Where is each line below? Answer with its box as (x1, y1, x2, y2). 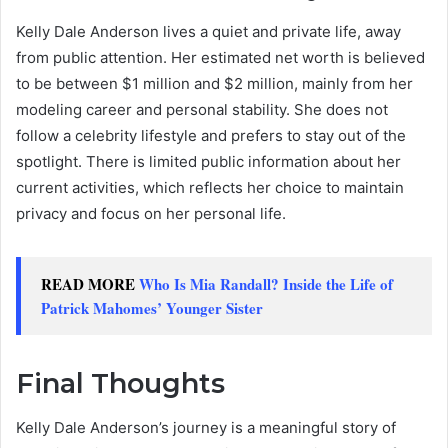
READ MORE (41, 272, 139, 295)
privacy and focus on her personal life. (16, 203, 286, 223)
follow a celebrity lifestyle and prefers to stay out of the (16, 125, 406, 145)
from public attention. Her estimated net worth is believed (16, 47, 425, 67)
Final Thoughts (16, 366, 225, 400)
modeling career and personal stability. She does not (16, 99, 388, 119)
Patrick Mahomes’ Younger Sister (41, 296, 263, 319)
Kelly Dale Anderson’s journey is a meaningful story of (16, 418, 396, 438)
